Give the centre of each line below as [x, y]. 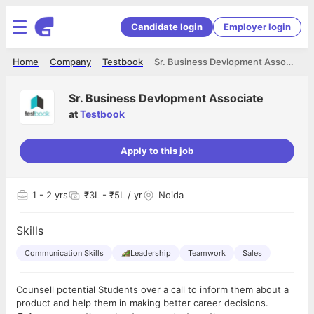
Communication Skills [64, 253]
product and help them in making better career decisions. [142, 303]
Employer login [257, 26]
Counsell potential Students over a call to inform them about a [152, 289]
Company [70, 62]
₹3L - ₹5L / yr [113, 195]
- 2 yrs [52, 195]
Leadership [151, 253]
